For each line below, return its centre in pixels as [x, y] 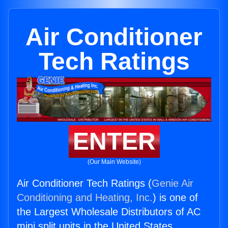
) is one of [175, 198]
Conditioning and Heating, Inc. [85, 198]
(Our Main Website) [114, 162]
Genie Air [173, 183]
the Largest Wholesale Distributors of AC [109, 212]
